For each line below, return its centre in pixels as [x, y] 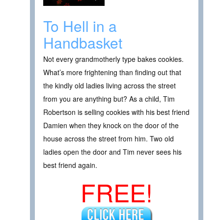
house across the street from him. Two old [109, 139]
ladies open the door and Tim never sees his [112, 152]
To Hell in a [80, 26]
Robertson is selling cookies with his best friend [116, 112]
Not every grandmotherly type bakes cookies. [113, 59]
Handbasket [83, 43]
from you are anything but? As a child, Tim [109, 99]
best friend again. [70, 165]
